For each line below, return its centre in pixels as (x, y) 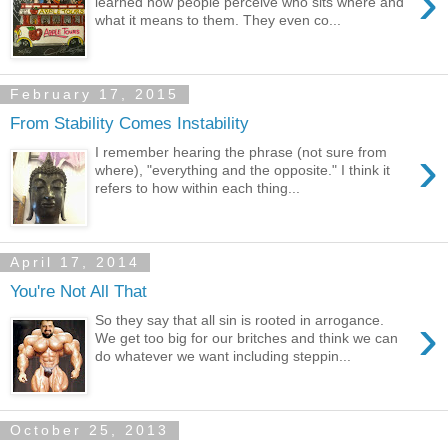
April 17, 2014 (75, 262)
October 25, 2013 (89, 430)
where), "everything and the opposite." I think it (243, 169)
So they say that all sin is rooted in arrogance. (242, 319)
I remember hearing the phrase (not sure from (241, 151)
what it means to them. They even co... (218, 19)
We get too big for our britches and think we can (247, 337)
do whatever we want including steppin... (223, 355)
